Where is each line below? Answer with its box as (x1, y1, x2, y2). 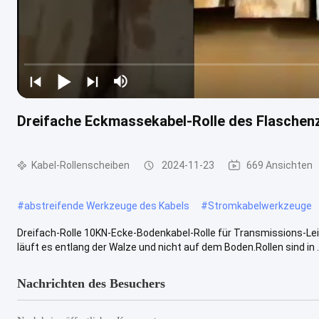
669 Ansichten (246, 159, 313, 171)
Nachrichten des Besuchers (17, 276, 165, 291)
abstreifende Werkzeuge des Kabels (24, 199, 189, 211)
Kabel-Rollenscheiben (31, 159, 130, 171)
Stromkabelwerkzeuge (208, 199, 312, 211)
